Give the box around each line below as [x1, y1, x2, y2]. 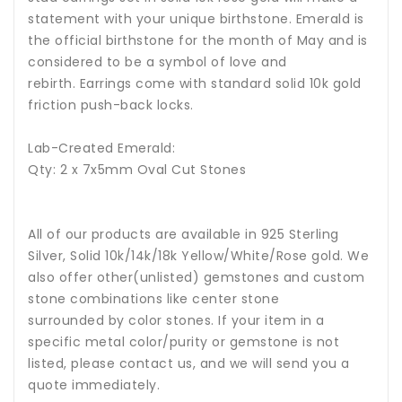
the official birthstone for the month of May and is [28, 31, 368, 50]
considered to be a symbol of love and [28, 53, 287, 72]
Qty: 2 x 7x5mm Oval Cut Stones [28, 161, 246, 179]
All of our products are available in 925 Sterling [28, 225, 339, 244]
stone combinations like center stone [28, 290, 279, 309]
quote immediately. [28, 376, 160, 395]
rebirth [28, 74, 73, 93]
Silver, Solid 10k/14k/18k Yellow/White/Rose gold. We [28, 247, 369, 266]
